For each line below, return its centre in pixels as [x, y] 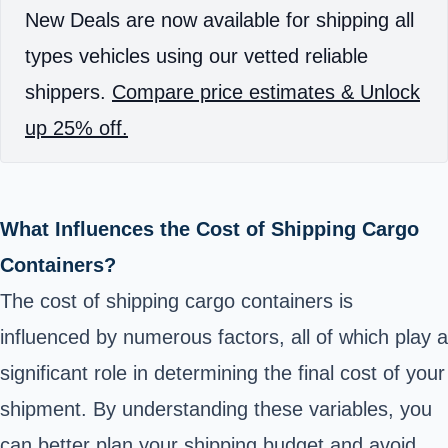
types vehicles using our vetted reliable [196, 56]
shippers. [68, 92]
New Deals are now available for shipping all [219, 20]
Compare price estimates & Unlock [266, 92]
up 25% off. [76, 128]
